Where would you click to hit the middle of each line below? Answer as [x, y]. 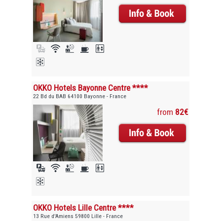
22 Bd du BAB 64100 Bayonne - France [80, 96]
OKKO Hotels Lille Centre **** [84, 207]
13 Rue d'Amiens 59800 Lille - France [78, 216]
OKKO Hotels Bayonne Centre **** [91, 88]
